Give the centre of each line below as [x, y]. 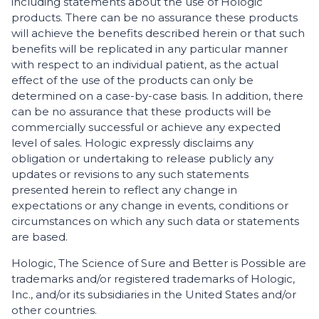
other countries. [54, 310]
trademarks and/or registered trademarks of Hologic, [153, 279]
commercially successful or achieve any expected [146, 127]
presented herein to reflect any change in [124, 190]
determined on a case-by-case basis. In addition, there [157, 96]
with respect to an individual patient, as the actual [145, 64]
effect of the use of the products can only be [132, 80]
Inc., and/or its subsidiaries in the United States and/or [154, 294]
